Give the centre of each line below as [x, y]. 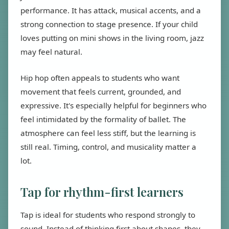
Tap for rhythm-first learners [102, 192]
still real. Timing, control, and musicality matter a [108, 147]
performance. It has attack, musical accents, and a [111, 10]
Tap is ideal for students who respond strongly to [108, 215]
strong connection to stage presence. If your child [109, 24]
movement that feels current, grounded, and [101, 91]
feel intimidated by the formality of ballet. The [103, 119]
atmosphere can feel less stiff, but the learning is [108, 133]
